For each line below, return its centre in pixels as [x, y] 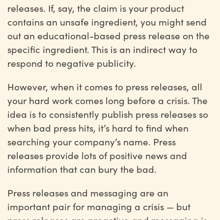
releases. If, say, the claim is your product [96, 8]
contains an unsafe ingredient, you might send [107, 22]
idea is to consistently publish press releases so [108, 114]
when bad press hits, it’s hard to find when [98, 128]
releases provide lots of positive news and [97, 155]
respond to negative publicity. [73, 63]
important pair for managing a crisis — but [99, 206]
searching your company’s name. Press [92, 141]
